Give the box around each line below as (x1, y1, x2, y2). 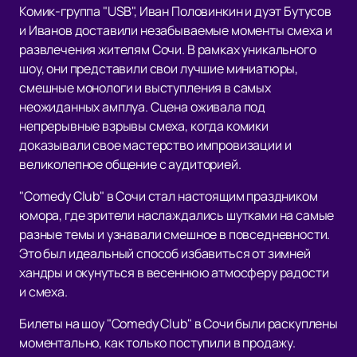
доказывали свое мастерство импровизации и (19, 136, 292, 155)
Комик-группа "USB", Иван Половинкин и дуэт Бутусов (19, 2, 331, 21)
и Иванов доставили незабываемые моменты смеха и (19, 22, 332, 40)
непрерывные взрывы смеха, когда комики (19, 117, 269, 135)
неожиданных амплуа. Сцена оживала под (19, 98, 266, 116)
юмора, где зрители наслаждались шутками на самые (19, 206, 335, 225)
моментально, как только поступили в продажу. (19, 334, 296, 352)
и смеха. (19, 283, 68, 301)
